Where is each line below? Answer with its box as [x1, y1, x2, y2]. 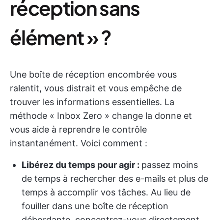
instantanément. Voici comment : [10, 138, 147, 148]
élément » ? [10, 25, 111, 50]
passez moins [141, 160, 198, 170]
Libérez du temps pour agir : [22, 160, 141, 170]
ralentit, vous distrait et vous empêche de [10, 83, 182, 93]
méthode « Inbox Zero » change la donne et [10, 110, 192, 121]
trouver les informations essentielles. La [10, 97, 174, 107]
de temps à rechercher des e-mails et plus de [22, 173, 208, 184]
